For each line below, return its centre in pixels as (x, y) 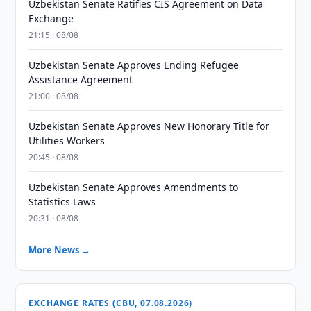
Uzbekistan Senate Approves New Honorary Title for (149, 126)
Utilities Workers (67, 141)
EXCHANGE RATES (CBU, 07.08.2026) (111, 303)
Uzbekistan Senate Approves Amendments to (134, 187)
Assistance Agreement (81, 79)
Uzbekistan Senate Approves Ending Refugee (134, 65)
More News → (60, 250)
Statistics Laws (62, 202)
